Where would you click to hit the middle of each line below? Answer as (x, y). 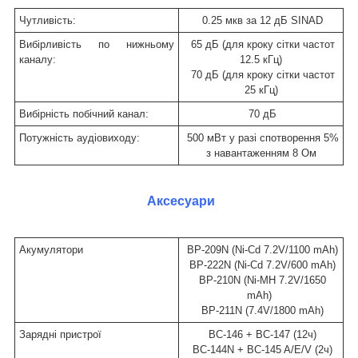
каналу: (38, 60)
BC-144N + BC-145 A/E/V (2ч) (261, 350)
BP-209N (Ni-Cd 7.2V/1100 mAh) (261, 250)
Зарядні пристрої (60, 335)
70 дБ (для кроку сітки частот (261, 75)
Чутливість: (48, 21)
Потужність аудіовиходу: (80, 138)
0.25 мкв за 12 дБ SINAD (261, 21)
